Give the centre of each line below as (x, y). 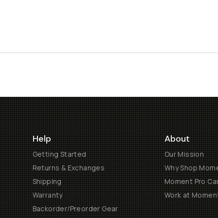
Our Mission (184, 154)
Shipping (47, 181)
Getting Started (59, 154)
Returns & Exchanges (69, 168)
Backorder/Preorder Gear (75, 209)
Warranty (47, 195)
